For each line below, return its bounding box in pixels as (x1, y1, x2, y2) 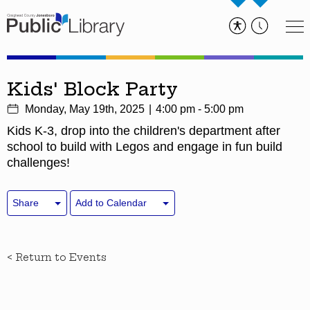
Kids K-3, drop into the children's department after (7, 124, 280, 138)
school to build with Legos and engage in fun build (7, 140, 282, 154)
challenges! (7, 156, 70, 170)
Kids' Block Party (7, 77, 178, 100)
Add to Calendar (75, 197, 147, 208)
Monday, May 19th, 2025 (22, 103, 147, 115)
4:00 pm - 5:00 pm (156, 103, 244, 115)
